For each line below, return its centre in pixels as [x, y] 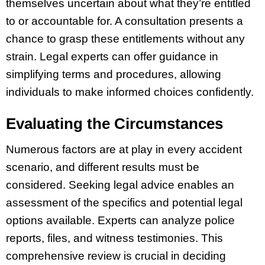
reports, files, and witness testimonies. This [114, 238]
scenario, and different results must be [103, 167]
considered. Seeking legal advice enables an [120, 185]
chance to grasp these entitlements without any [125, 38]
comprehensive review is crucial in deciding [116, 256]
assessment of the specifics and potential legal [124, 202]
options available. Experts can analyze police [120, 220]
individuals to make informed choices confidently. [131, 92]
